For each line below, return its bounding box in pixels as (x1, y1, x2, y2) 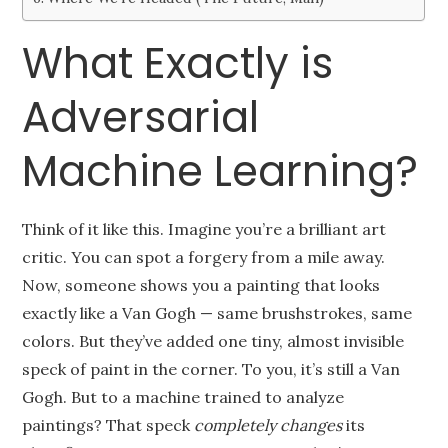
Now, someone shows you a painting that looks (22, 275, 381, 295)
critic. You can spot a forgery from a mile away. (22, 247, 386, 267)
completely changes (194, 415, 343, 435)
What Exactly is (22, 34, 334, 93)
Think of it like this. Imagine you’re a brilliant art (22, 219, 387, 239)
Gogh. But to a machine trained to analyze (22, 387, 345, 407)
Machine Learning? (22, 142, 419, 201)
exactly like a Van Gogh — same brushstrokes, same (22, 303, 413, 323)
